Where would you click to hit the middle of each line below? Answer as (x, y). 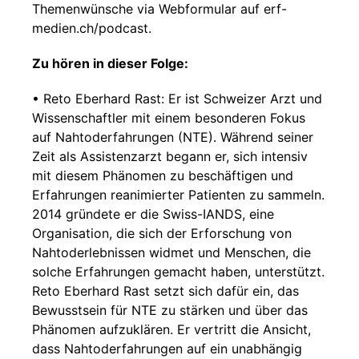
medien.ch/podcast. (92, 28)
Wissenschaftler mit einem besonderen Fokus (169, 118)
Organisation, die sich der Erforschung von (162, 233)
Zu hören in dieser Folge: (110, 63)
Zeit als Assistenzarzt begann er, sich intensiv (170, 156)
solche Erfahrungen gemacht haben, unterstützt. (178, 272)
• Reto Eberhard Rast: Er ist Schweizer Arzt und (177, 99)
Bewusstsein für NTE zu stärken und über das (170, 310)
